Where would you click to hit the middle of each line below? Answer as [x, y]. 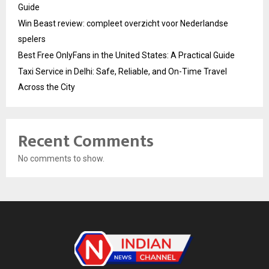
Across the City [47, 87]
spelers [32, 39]
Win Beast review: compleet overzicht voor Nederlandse [123, 23]
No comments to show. [61, 158]
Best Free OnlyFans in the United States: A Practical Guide [126, 55]
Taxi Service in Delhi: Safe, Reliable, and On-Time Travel [122, 71]
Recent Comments [86, 141]
